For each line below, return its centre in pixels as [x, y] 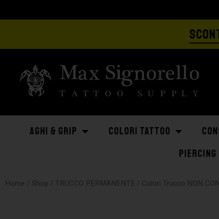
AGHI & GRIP [54, 131]
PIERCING [198, 154]
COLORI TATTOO [140, 131]
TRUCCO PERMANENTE [95, 183]
